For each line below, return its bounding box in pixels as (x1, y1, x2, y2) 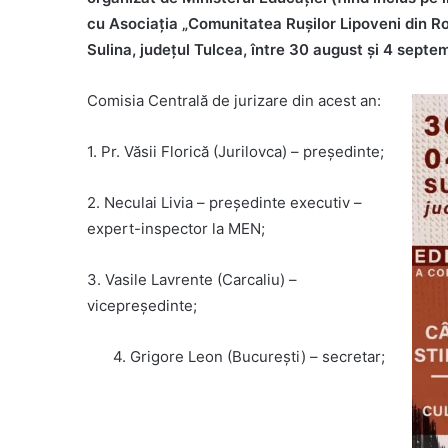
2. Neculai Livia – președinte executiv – (87, 193, 362, 213)
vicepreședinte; (87, 296, 197, 316)
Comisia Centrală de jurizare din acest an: (87, 91, 381, 111)
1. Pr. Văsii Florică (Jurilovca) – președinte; (87, 142, 384, 162)
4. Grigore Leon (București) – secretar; (113, 347, 386, 367)
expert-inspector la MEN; (87, 219, 265, 239)
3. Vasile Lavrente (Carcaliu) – (87, 270, 297, 290)
